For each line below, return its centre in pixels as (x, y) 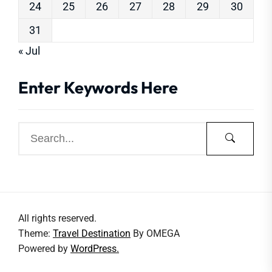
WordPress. (95, 248)
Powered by (44, 248)
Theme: (36, 233)
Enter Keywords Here (98, 87)
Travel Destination (92, 233)
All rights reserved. (57, 218)
